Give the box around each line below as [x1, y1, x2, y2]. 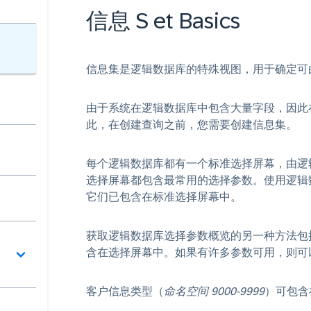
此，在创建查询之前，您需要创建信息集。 [86, 119, 297, 131]
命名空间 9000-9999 [164, 285, 264, 297]
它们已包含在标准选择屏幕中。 [86, 191, 242, 203]
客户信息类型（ [86, 285, 164, 297]
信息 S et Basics [86, 8, 240, 33]
